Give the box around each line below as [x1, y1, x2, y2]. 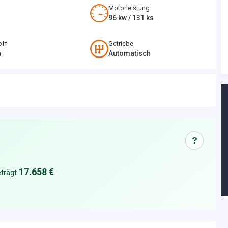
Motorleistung [108, 4, 150, 12]
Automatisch [108, 49, 151, 58]
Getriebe [108, 40, 134, 47]
